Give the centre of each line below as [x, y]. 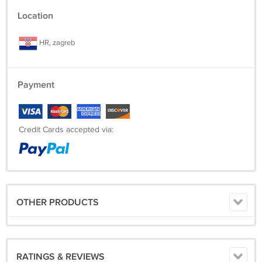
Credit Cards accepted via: [66, 130]
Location [35, 16]
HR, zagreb [56, 43]
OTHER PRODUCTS [58, 203]
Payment [36, 85]
